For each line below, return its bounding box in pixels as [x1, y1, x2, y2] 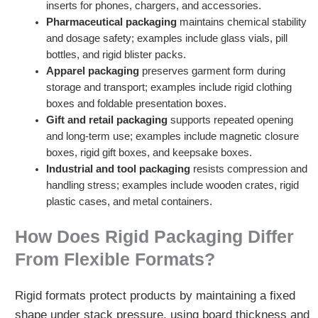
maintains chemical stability [179, 16, 307, 28]
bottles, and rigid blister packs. [45, 49, 186, 61]
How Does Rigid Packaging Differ [14, 227, 294, 247]
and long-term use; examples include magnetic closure [45, 131, 299, 143]
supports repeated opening [167, 114, 293, 126]
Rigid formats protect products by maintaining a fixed [14, 288, 295, 302]
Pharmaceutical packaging [45, 16, 180, 28]
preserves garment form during [141, 65, 285, 77]
